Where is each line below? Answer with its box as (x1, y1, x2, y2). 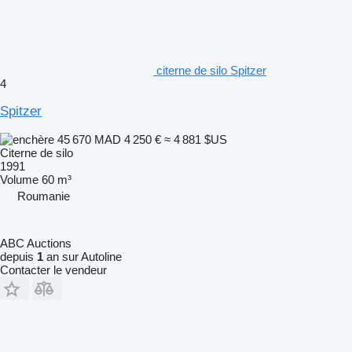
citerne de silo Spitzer (156, 63, 266, 77)
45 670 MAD (54, 132, 124, 146)
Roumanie (17, 189, 70, 203)
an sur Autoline (43, 249, 122, 263)
